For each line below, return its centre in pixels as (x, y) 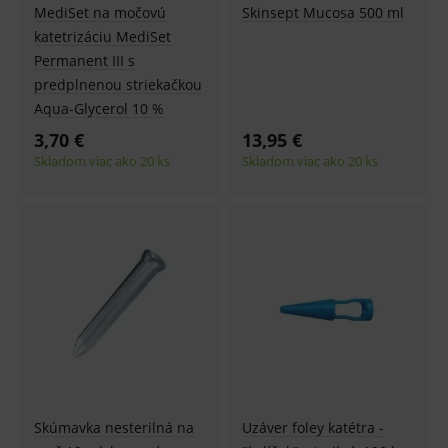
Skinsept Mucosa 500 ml (322, 12)
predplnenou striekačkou (118, 84)
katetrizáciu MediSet (102, 36)
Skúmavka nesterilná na (114, 427)
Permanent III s (84, 60)
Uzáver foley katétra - (312, 427)
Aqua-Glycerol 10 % (99, 108)
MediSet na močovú (100, 12)
